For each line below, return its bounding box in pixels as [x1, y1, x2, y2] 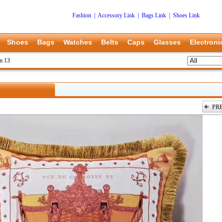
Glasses [154, 38, 181, 46]
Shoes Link [173, 12, 200, 19]
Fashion [72, 12, 91, 19]
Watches [63, 38, 92, 46]
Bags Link [142, 12, 166, 19]
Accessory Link [98, 12, 135, 19]
